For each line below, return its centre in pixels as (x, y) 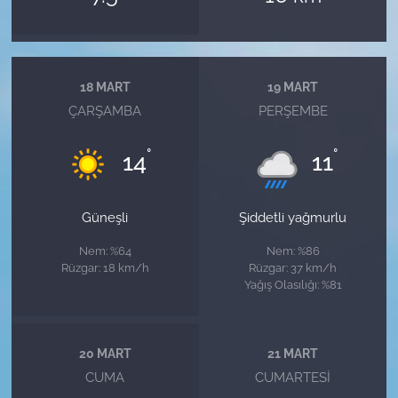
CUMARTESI (293, 378)
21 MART (293, 353)
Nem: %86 (293, 251)
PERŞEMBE (293, 111)
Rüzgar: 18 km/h (105, 268)
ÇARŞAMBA (105, 111)
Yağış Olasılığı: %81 (293, 285)
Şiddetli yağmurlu (293, 218)
